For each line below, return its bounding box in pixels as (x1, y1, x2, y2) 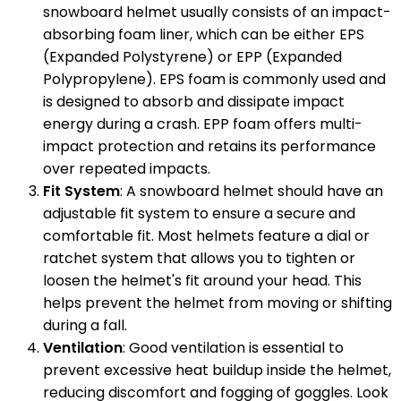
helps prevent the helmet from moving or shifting (43, 293, 392, 313)
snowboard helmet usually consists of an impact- (43, 2, 391, 22)
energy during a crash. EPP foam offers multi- (43, 114, 363, 134)
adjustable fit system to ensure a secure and (43, 203, 355, 224)
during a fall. (43, 315, 127, 336)
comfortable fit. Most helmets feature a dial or (43, 226, 370, 246)
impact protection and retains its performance (43, 136, 376, 157)
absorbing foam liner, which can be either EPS (43, 24, 364, 45)
